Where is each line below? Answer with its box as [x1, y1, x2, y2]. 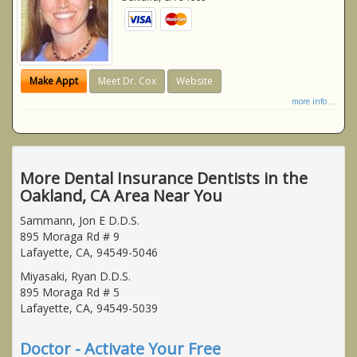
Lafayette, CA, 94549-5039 [20, 300, 158, 316]
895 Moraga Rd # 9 [20, 228, 120, 244]
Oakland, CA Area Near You [20, 184, 222, 206]
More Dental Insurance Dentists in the [20, 167, 308, 189]
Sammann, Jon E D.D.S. [20, 212, 139, 228]
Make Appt [29, 73, 78, 88]
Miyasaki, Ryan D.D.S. [20, 268, 131, 284]
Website [176, 73, 213, 88]
